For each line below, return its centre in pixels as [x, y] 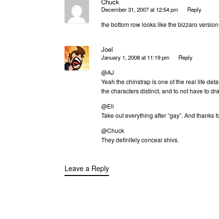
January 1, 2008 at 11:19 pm [135, 57]
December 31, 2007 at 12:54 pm [140, 10]
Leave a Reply [87, 168]
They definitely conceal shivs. [140, 139]
